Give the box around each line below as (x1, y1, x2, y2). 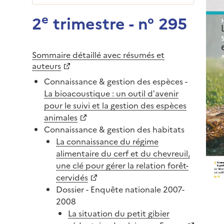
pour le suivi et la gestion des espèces (44, 99, 186, 110)
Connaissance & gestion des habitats (44, 123, 184, 134)
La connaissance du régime (56, 135, 158, 146)
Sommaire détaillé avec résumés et (32, 48, 164, 60)
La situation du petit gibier (68, 207, 169, 218)
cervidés (56, 171, 88, 182)
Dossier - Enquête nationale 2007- (56, 183, 184, 194)
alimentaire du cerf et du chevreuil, (56, 147, 190, 158)
